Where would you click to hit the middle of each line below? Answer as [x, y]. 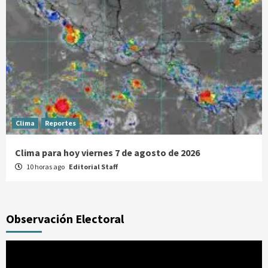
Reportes [60, 123]
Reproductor [35, 248]
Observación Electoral [65, 219]
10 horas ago [45, 167]
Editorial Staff [93, 167]
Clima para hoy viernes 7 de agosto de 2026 [107, 153]
